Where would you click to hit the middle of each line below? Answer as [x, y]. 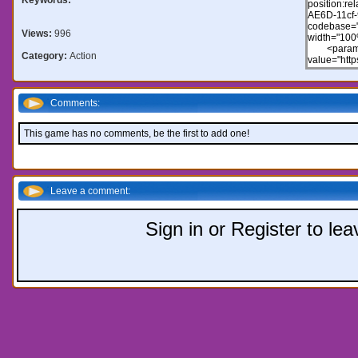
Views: [38, 33]
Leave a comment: [90, 191]
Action [83, 56]
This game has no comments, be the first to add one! [136, 133]
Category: [45, 56]
